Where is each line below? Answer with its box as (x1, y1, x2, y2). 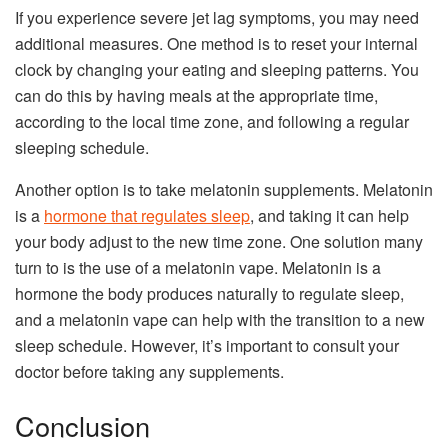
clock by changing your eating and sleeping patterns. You (15, 58, 419, 82)
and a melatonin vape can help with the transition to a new (15, 308, 425, 332)
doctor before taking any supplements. (15, 360, 284, 384)
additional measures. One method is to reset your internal (15, 32, 418, 56)
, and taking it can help (250, 204, 409, 228)
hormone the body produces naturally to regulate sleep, (15, 282, 404, 306)
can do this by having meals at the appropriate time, (15, 84, 378, 108)
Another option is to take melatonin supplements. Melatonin (15, 178, 433, 202)
